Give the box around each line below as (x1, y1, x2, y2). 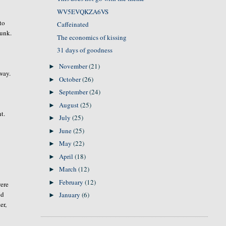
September (59, 87, 90, 96)
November (59, 62, 89, 71)
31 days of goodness (57, 45, 113, 54)
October (59, 74, 83, 84)
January (59, 190, 82, 199)
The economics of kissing (57, 32, 127, 42)
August (59, 100, 81, 109)
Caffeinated (57, 20, 89, 29)
